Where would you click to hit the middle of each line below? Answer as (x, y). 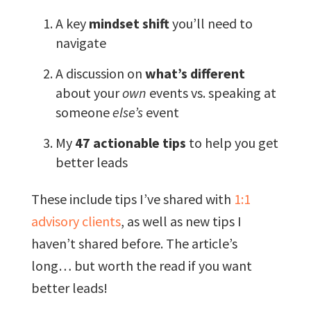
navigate (81, 42)
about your (89, 92)
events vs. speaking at (211, 92)
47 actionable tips (130, 142)
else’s (127, 112)
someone (84, 112)
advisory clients (76, 221)
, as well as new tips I (181, 221)
